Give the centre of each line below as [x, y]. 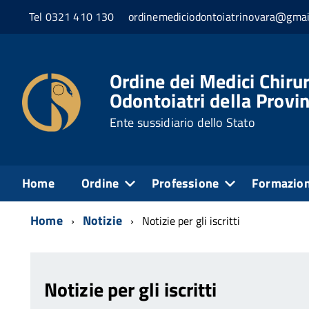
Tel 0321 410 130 [72, 17]
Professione [186, 183]
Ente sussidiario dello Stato [182, 123]
